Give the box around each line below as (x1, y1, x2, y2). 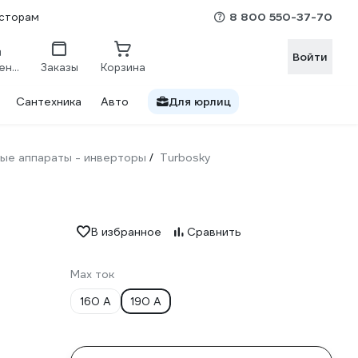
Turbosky (160, 150, 211, 165)
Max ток (70, 267, 114, 281)
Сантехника (16, 94, 82, 109)
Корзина (101, 60, 145, 74)
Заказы (40, 60, 78, 74)
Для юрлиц (169, 94, 231, 109)
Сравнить (187, 225, 241, 239)
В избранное (91, 225, 161, 239)
